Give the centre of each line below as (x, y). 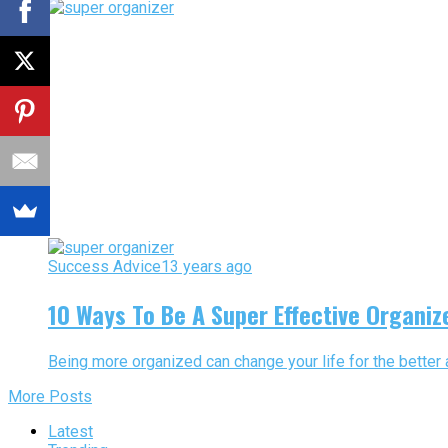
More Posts (50, 397)
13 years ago (206, 267)
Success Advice (104, 267)
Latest (70, 432)
